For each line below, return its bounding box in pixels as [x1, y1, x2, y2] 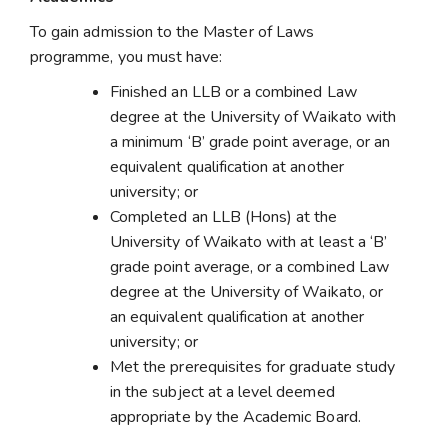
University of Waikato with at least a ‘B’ [110, 231, 388, 253]
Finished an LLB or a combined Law [110, 81, 357, 103]
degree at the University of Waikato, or [110, 281, 383, 303]
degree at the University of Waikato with [110, 106, 397, 128]
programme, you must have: [30, 46, 223, 68]
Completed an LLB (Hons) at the [110, 206, 338, 228]
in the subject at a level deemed [110, 381, 335, 403]
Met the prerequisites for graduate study [110, 356, 396, 378]
